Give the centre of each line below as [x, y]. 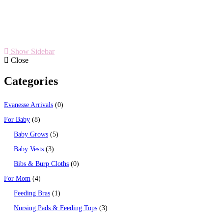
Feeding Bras [32, 193]
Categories [31, 81]
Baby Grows [31, 134]
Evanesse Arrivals [28, 105]
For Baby [17, 119]
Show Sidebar [32, 51]
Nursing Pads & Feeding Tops [55, 208]
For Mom [17, 178]
